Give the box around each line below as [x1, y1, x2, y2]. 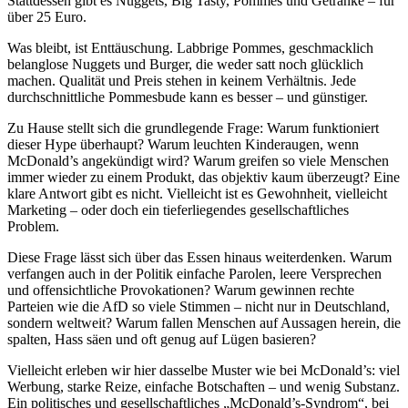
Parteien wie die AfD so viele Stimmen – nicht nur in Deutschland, [7, 299, 390, 315]
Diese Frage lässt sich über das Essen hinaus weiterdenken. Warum [7, 250, 392, 266]
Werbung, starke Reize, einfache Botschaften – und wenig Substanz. [7, 379, 400, 395]
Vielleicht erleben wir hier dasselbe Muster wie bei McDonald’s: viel [7, 362, 400, 379]
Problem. [7, 219, 59, 235]
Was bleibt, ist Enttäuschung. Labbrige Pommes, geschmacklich [7, 40, 373, 56]
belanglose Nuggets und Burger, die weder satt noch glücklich [7, 56, 363, 73]
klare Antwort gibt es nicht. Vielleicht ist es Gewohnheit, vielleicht [7, 186, 387, 202]
